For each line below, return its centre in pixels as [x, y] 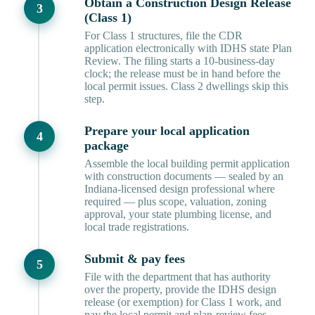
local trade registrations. [137, 227]
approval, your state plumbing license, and [178, 214]
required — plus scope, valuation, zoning [175, 202]
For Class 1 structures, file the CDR [163, 36]
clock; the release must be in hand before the [182, 74]
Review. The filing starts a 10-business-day [180, 61]
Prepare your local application [167, 131]
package [107, 146]
